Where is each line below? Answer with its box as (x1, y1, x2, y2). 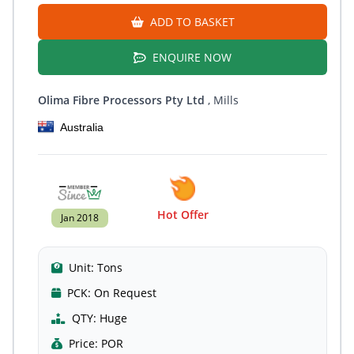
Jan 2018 (61, 211, 99, 224)
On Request (94, 285, 156, 300)
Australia (60, 121, 104, 134)
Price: (69, 336, 98, 351)
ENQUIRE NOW (149, 50, 232, 65)
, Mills (205, 92, 239, 107)
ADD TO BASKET (146, 14, 235, 29)
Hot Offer (156, 207, 209, 222)
